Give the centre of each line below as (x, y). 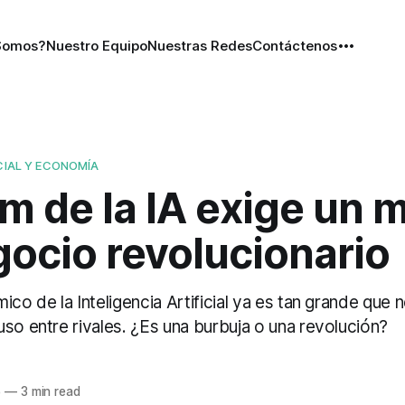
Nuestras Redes (199, 46)
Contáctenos (294, 46)
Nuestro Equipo (96, 46)
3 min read (48, 391)
